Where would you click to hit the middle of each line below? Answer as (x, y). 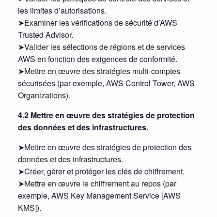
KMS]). (29, 208)
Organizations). (44, 95)
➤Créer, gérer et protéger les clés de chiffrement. (101, 171)
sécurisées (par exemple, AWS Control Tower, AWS (106, 83)
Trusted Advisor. (45, 35)
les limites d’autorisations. (62, 11)
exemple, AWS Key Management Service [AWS (99, 196)
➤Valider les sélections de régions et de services (101, 47)
